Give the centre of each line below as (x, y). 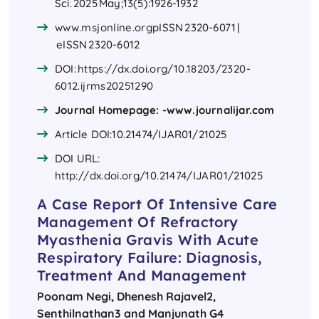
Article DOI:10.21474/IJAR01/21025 (142, 135)
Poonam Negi (74, 297)
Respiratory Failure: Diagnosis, (150, 258)
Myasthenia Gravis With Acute (148, 240)
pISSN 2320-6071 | (196, 28)
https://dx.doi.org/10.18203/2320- (164, 69)
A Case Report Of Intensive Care (157, 204)
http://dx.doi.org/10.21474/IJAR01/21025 (161, 176)
